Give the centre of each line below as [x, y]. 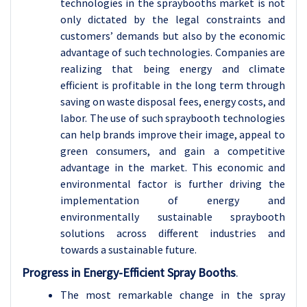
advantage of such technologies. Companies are [173, 52]
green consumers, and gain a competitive [173, 151]
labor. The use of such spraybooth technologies [173, 118]
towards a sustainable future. [128, 249]
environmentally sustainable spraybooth [173, 217]
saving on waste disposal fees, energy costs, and [173, 101]
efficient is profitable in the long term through [173, 85]
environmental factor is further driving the [173, 184]
